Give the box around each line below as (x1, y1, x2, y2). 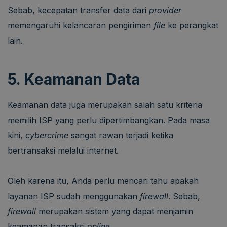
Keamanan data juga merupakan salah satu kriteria (8, 99, 202, 110)
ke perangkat (165, 20, 218, 30)
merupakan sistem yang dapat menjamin (39, 206, 193, 216)
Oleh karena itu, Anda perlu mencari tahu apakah (8, 175, 199, 186)
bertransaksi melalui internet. (8, 145, 119, 156)
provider (149, 5, 181, 15)
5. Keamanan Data (8, 69, 140, 88)
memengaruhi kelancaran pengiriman (8, 20, 154, 30)
